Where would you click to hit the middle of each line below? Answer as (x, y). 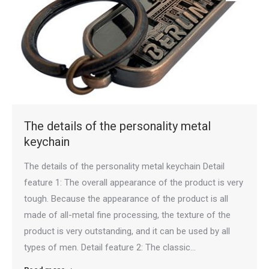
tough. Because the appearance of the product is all (126, 199)
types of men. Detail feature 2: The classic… (110, 248)
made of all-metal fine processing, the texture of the (127, 215)
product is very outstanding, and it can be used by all (127, 231)
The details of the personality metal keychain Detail (124, 167)
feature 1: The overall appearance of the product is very (134, 183)
